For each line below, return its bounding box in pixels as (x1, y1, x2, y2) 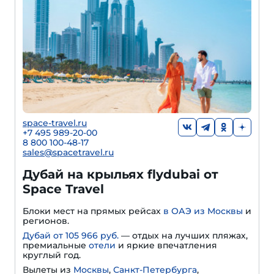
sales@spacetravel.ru (23, 147, 114, 158)
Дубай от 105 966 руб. (23, 230, 119, 242)
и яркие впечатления (116, 240, 217, 251)
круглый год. (23, 250, 81, 261)
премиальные (23, 240, 89, 251)
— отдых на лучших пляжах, (119, 230, 248, 242)
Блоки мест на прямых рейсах (23, 206, 163, 217)
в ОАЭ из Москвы (163, 206, 243, 217)
